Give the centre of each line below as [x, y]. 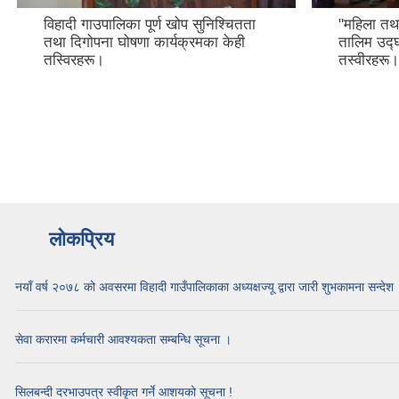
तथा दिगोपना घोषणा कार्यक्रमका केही [144, 42]
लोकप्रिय [81, 239]
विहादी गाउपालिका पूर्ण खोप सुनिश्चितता [150, 24]
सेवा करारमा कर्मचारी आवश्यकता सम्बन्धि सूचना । [123, 339]
